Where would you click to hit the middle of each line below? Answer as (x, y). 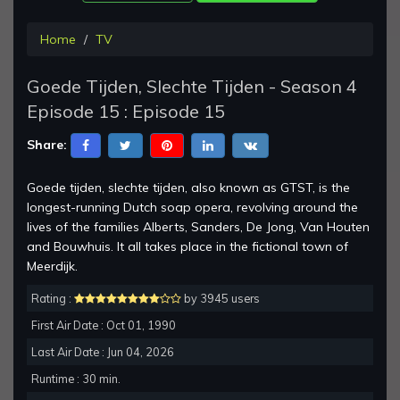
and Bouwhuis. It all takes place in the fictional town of (187, 247)
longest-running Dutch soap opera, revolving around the (192, 208)
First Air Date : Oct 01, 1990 (104, 325)
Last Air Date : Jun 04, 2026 (103, 352)
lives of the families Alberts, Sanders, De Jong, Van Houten (198, 227)
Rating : (53, 299)
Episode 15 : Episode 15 (126, 112)
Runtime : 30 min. (76, 379)
